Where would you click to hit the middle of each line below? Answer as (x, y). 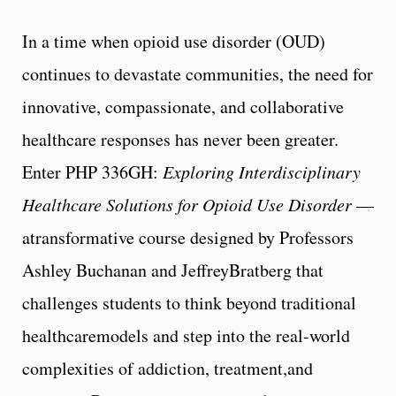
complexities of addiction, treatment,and (168, 368)
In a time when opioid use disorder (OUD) (174, 41)
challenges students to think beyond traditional (189, 302)
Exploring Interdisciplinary (262, 171)
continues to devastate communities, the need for (198, 73)
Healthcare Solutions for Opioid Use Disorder (187, 204)
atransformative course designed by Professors (188, 237)
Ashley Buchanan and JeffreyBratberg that (173, 270)
